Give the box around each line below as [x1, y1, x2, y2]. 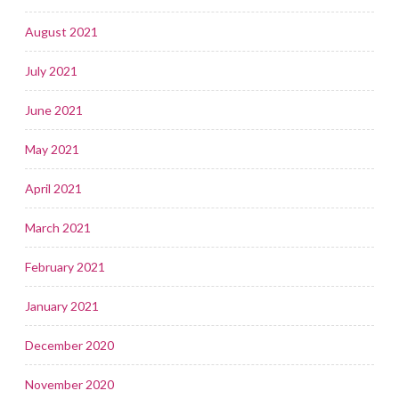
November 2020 [25, 376, 114, 392]
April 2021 [25, 180, 82, 196]
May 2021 [25, 141, 79, 157]
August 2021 [25, 23, 98, 39]
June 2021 [25, 102, 83, 118]
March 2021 [25, 219, 91, 235]
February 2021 [25, 258, 105, 274]
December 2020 [25, 337, 114, 353]
